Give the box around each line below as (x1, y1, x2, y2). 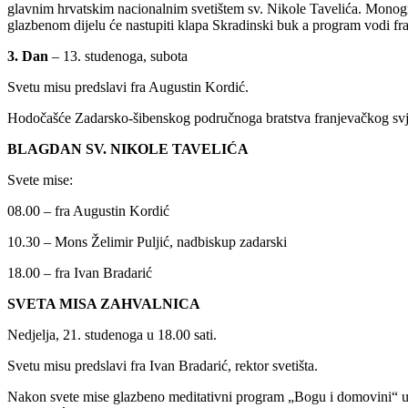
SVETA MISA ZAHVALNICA (7, 296, 200, 312)
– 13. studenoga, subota (48, 48, 188, 65)
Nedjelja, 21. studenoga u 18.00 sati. (7, 327, 217, 343)
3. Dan (7, 48, 48, 65)
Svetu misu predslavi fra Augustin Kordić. (7, 79, 249, 96)
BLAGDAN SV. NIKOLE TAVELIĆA (7, 141, 249, 158)
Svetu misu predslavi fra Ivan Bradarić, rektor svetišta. (7, 358, 318, 374)
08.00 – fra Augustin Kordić (7, 203, 169, 219)
